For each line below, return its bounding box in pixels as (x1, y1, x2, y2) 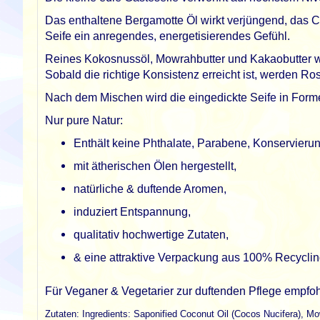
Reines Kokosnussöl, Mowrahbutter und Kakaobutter (45, 53, 314, 65)
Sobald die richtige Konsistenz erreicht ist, (45, 69, 257, 81)
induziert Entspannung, (74, 206, 191, 218)
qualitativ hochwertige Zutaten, (74, 229, 229, 241)
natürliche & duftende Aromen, (74, 183, 226, 195)
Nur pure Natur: (45, 114, 123, 126)
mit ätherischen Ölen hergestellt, (74, 160, 236, 172)
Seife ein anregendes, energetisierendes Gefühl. (45, 30, 290, 42)
